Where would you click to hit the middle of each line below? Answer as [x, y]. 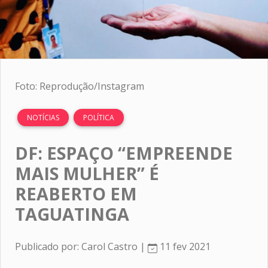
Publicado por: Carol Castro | [81, 247]
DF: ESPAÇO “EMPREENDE [124, 153]
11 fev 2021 [184, 247]
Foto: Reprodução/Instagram [80, 86]
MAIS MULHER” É [87, 173]
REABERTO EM [76, 194]
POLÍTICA [99, 118]
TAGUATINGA [72, 214]
